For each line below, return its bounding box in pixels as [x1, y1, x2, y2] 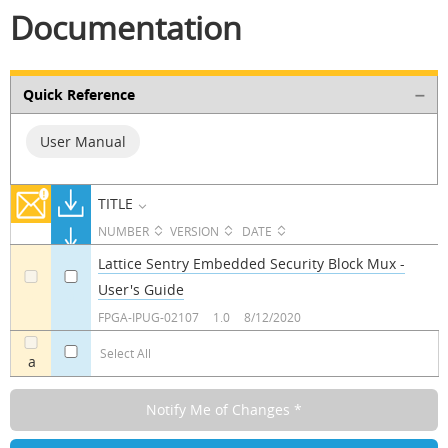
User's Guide [97, 279, 184, 299]
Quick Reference [22, 84, 135, 104]
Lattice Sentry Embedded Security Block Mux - [97, 253, 405, 273]
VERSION [169, 223, 219, 240]
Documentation [10, 5, 242, 49]
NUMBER [97, 223, 149, 240]
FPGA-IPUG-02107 [97, 309, 199, 326]
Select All [99, 344, 151, 361]
